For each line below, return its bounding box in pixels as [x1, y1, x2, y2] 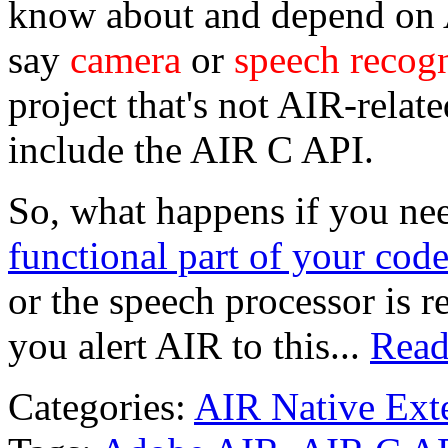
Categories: [8, 385, 186, 429]
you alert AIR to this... [8, 324, 370, 368]
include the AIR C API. [8, 128, 374, 172]
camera [70, 38, 181, 82]
